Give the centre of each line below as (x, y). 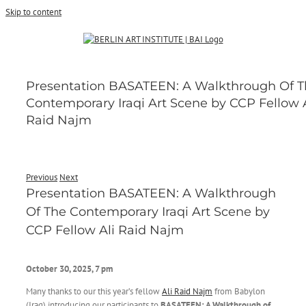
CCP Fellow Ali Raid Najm (105, 230)
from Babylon (238, 291)
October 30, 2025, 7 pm (69, 268)
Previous (42, 177)
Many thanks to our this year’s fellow (94, 291)
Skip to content (33, 12)
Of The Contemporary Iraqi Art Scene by (148, 212)
